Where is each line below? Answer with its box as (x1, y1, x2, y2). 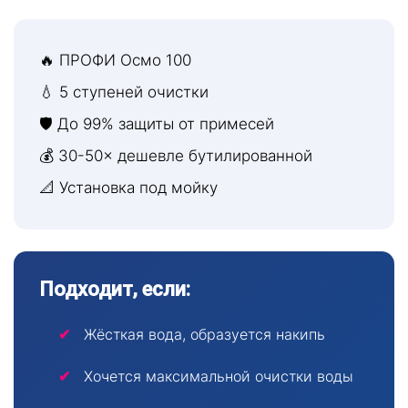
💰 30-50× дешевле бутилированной (39, 146, 312, 165)
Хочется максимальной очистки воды (83, 367, 353, 386)
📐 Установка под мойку (39, 178, 218, 197)
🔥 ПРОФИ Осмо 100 (39, 50, 191, 69)
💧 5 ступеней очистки (39, 82, 209, 101)
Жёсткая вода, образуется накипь (83, 324, 325, 343)
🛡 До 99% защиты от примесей (39, 114, 274, 133)
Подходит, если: (39, 277, 190, 301)
